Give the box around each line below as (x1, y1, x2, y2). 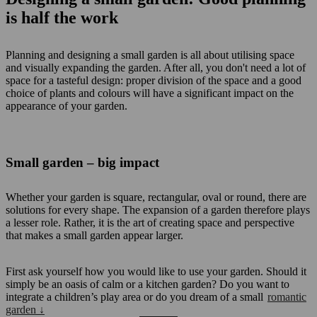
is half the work (6, 8, 118, 27)
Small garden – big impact (6, 155, 159, 170)
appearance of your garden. (6, 100, 127, 112)
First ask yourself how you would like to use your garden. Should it (6, 265, 306, 277)
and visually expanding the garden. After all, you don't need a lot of (6, 62, 306, 74)
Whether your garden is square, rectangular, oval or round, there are (6, 191, 306, 203)
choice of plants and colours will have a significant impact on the (6, 87, 294, 99)
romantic (267, 291, 306, 303)
